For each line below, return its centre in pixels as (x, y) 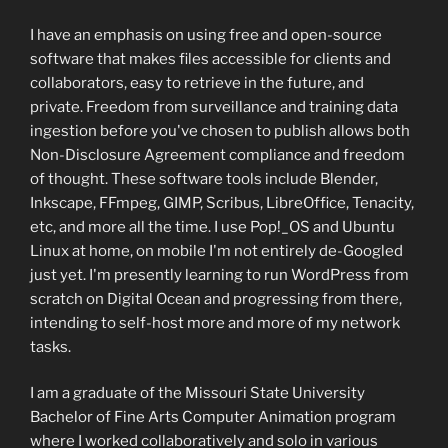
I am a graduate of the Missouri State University (197, 393)
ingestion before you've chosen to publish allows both (220, 130)
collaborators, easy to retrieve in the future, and (197, 82)
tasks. (50, 346)
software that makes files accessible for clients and (210, 58)
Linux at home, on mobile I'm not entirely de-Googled (216, 250)
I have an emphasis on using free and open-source (206, 34)
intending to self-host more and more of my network (215, 322)
